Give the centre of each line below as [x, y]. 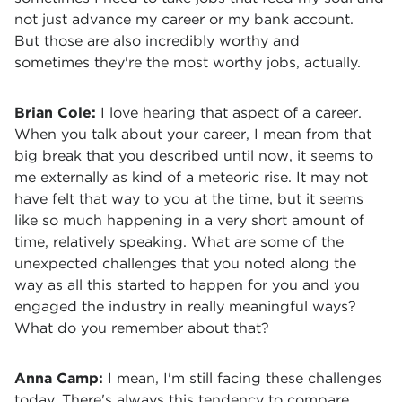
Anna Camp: [61, 378]
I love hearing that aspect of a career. [229, 113]
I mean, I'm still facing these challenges [245, 378]
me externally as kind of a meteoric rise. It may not [191, 177]
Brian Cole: [55, 113]
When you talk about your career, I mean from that [193, 134]
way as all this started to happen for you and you [187, 285]
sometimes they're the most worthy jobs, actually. [188, 62]
